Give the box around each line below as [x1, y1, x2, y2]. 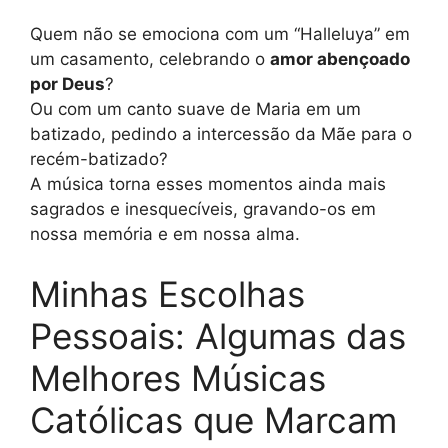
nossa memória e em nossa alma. [30, 224, 300, 245]
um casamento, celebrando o [30, 49, 270, 70]
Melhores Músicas [30, 356, 326, 399]
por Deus [30, 74, 105, 95]
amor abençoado [270, 49, 410, 70]
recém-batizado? [30, 149, 168, 170]
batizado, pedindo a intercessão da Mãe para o [30, 124, 412, 145]
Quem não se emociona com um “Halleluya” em [30, 24, 410, 45]
